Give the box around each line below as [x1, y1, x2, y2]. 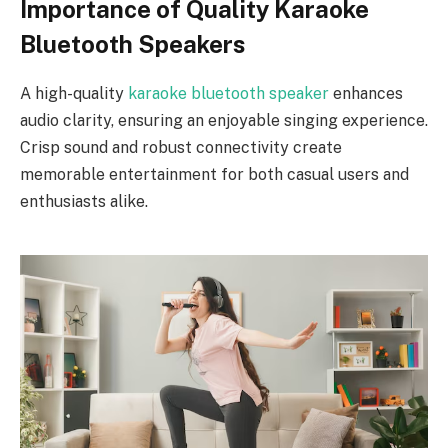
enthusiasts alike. [20, 191, 148, 211]
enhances [329, 83, 403, 103]
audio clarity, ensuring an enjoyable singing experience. [20, 110, 428, 130]
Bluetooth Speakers [20, 29, 245, 58]
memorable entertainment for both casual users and [20, 164, 409, 184]
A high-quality [20, 83, 128, 103]
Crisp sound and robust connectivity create [20, 137, 342, 157]
